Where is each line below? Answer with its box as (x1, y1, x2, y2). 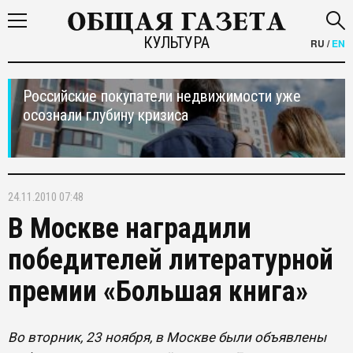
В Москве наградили (8, 212, 251, 245)
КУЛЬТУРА (143, 33, 210, 52)
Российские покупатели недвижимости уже (23, 87, 301, 106)
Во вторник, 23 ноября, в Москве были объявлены (8, 329, 326, 345)
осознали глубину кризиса (23, 106, 188, 124)
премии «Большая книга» (8, 275, 308, 308)
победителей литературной (8, 243, 333, 277)
